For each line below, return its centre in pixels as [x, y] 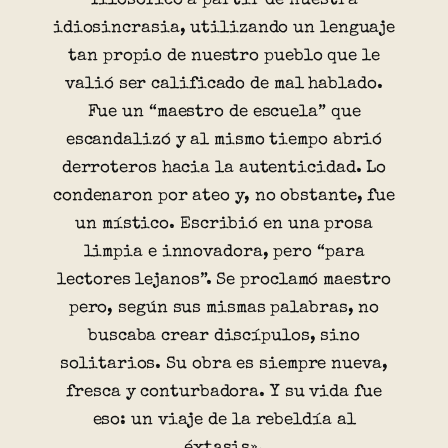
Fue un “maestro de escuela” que [224, 112]
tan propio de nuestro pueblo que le [224, 56]
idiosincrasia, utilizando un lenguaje [224, 28]
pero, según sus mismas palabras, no [224, 308]
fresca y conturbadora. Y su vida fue [224, 392]
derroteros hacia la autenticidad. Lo [224, 168]
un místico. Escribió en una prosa [224, 224]
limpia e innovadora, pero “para [224, 252]
